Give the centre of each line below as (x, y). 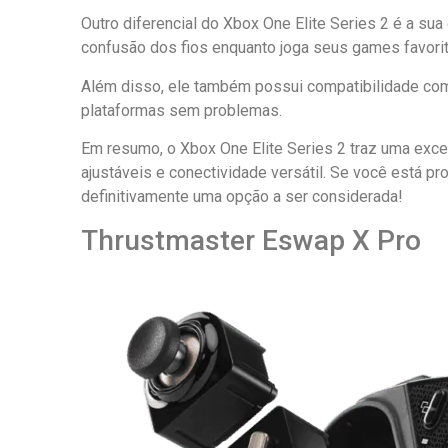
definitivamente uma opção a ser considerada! (241, 197)
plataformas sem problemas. (181, 110)
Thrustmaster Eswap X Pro (250, 240)
